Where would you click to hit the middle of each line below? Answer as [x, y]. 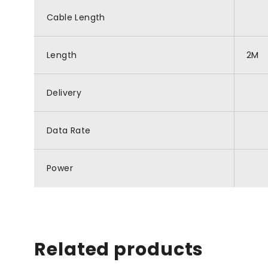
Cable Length [76, 17]
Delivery [64, 93]
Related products [119, 249]
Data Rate [69, 130]
